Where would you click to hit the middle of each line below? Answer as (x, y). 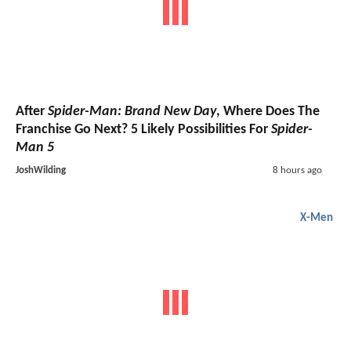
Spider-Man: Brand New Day (132, 112)
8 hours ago (297, 171)
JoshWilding (41, 171)
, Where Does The (268, 112)
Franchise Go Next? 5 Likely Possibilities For (143, 130)
